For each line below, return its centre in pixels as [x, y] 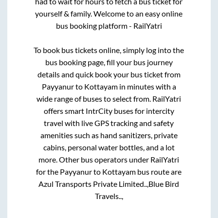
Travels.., [109, 196]
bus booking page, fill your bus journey [109, 62]
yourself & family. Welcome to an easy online [109, 13]
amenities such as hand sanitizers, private [109, 135]
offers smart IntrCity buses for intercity [109, 110]
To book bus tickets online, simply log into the [109, 50]
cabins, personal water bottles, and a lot [109, 147]
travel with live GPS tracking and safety [109, 123]
